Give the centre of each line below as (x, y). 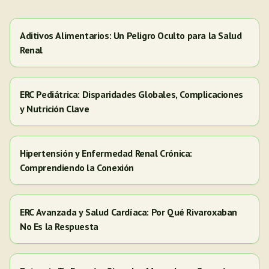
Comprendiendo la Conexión (77, 168)
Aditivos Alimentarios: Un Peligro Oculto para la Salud (131, 35)
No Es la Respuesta (59, 226)
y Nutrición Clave (55, 109)
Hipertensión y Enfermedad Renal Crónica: (106, 153)
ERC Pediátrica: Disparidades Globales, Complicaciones (131, 94)
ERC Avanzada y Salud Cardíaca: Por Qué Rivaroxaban (128, 212)
